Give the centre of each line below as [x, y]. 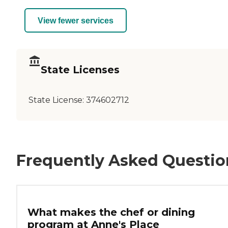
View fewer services [76, 20]
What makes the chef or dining [111, 212]
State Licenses [80, 69]
